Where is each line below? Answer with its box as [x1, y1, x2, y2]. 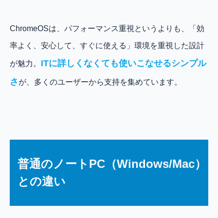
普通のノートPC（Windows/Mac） [18, 157, 206, 170]
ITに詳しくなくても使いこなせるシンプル [41, 58, 206, 68]
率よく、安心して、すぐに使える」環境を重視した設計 [10, 41, 204, 50]
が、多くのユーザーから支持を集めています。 [18, 77, 182, 86]
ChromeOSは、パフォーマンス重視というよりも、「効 [10, 24, 204, 33]
